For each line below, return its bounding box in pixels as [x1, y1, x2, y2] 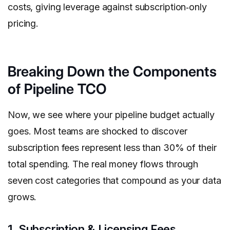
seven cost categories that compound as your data [8, 175, 221, 186]
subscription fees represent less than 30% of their [8, 142, 217, 154]
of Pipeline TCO [8, 80, 106, 98]
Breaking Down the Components [8, 63, 217, 81]
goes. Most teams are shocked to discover [8, 126, 187, 137]
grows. [8, 191, 37, 203]
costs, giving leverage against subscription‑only [8, 2, 207, 13]
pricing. [8, 18, 42, 29]
